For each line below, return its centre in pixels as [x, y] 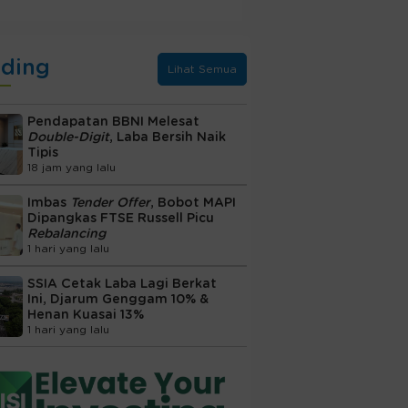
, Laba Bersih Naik [167, 137]
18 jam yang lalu [71, 167]
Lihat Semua [202, 69]
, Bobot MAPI [193, 203]
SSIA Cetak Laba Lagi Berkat [122, 284]
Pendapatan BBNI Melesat [113, 122]
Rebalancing [66, 234]
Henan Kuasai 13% [85, 315]
